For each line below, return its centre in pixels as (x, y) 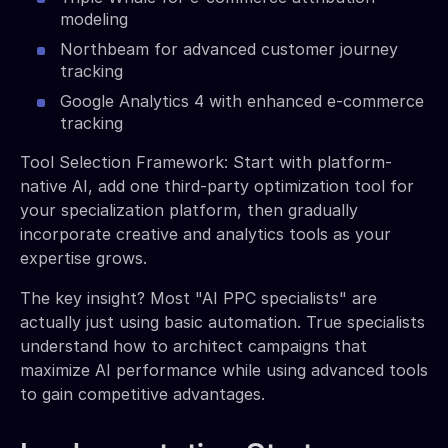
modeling (94, 18)
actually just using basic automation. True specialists (222, 321)
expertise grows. (83, 257)
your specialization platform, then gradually (189, 209)
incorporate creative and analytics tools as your (205, 233)
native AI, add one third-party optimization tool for (217, 185)
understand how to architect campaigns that (193, 345)
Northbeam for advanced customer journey (229, 48)
